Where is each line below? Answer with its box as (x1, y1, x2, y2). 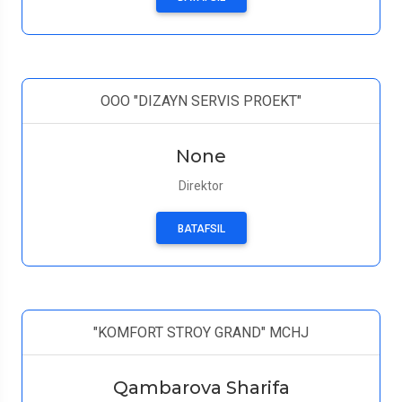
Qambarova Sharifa (112, 377, 290, 398)
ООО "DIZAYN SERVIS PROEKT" (100, 92, 301, 109)
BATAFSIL (177, 223, 225, 235)
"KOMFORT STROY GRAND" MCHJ (93, 324, 309, 341)
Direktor (179, 179, 223, 193)
